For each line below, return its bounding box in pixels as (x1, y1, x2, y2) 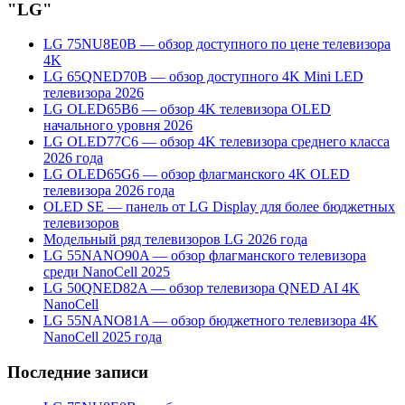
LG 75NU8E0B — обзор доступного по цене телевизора (43, 36, 391, 52)
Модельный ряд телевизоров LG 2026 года (43, 231, 307, 248)
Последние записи (7, 362, 148, 381)
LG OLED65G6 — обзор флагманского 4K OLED (43, 166, 350, 183)
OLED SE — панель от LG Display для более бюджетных (43, 199, 395, 215)
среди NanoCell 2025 (43, 264, 170, 280)
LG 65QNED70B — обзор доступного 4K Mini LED (43, 69, 363, 85)
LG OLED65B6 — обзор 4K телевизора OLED (43, 101, 331, 118)
